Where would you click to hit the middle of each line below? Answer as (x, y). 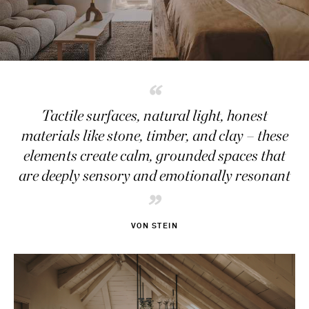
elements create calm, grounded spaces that (154, 156)
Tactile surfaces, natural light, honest (154, 116)
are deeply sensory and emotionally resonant (154, 176)
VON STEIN (154, 226)
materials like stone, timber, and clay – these (154, 136)
